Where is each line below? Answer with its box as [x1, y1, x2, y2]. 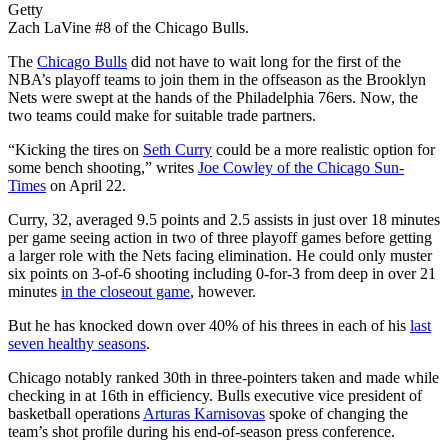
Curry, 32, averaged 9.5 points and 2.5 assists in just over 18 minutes [8, 211, 440, 229]
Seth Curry [143, 141, 212, 159]
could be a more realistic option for [212, 141, 435, 159]
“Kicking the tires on [8, 141, 143, 159]
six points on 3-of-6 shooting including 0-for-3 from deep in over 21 [8, 265, 436, 283]
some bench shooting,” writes [8, 159, 198, 177]
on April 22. [46, 177, 126, 195]
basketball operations [8, 405, 143, 423]
